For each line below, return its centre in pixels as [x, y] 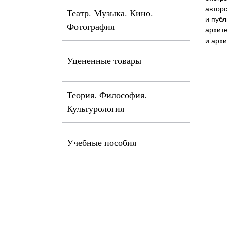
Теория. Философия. [107, 95]
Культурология [96, 108]
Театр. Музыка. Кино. [110, 13]
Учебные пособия [102, 142]
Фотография [91, 26]
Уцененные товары [104, 60]
